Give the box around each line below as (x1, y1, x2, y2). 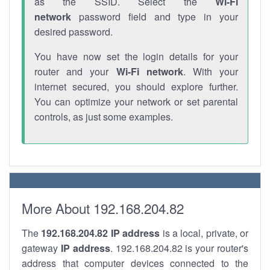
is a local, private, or (160, 226, 248, 240)
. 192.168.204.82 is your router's (110, 241, 249, 255)
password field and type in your (71, 10, 238, 24)
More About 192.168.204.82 (22, 198, 184, 218)
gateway (22, 241, 61, 255)
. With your (183, 64, 239, 78)
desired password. (34, 25, 113, 39)
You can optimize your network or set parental (34, 95, 238, 108)
